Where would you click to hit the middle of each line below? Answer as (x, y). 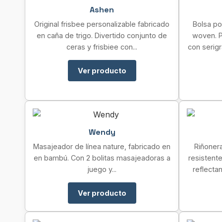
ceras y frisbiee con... (102, 47)
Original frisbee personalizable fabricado (102, 24)
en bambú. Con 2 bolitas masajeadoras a (102, 158)
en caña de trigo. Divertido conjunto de (102, 35)
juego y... (102, 169)
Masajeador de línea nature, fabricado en (102, 146)
